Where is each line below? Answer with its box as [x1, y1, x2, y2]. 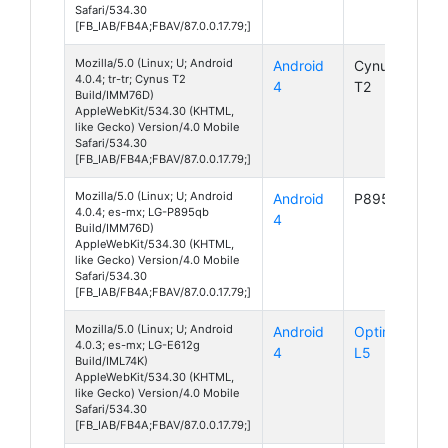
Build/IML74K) [75, 353, 148, 368]
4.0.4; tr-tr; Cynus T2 [75, 71, 186, 86]
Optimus [354, 322, 409, 340]
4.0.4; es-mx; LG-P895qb [75, 204, 209, 219]
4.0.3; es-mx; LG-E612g [75, 337, 200, 352]
